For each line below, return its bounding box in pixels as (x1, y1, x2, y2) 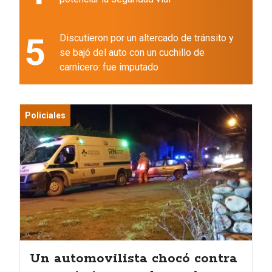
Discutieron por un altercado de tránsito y (59, 32, 234, 44)
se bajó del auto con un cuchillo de (59, 47, 205, 59)
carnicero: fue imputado (59, 61, 158, 73)
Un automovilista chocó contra (30, 250, 237, 268)
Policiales (25, 110, 66, 121)
